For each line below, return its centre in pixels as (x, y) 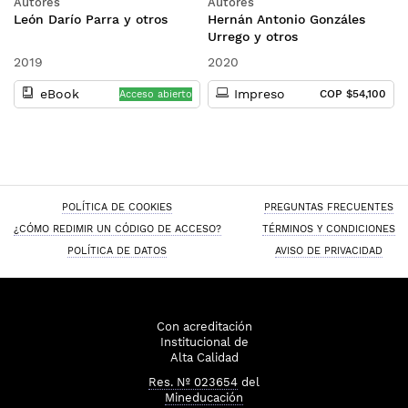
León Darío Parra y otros (91, 19)
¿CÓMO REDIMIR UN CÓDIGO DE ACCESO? (117, 229)
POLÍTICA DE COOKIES (117, 207)
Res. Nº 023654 (193, 382)
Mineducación (204, 398)
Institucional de (204, 342)
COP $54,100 (352, 94)
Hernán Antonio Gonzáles (287, 19)
